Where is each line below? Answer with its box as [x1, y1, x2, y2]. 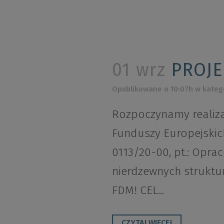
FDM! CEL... [112, 183, 164, 197]
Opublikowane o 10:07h [112, 84, 193, 94]
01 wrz [112, 59, 165, 81]
